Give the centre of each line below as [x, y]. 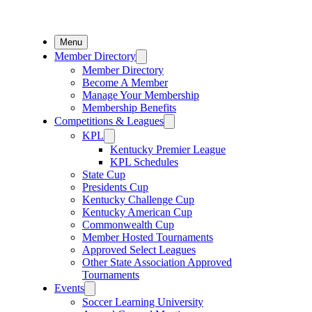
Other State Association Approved [157, 262]
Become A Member [125, 83]
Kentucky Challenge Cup [138, 200]
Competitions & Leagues [109, 121]
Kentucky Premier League [168, 149]
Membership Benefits [129, 108]
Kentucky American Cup [137, 212]
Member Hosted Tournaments [148, 237]
